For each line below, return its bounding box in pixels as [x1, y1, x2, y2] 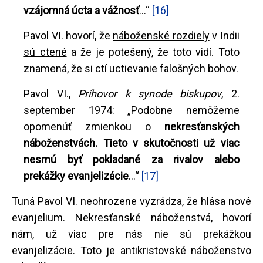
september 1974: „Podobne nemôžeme [23, 103, 240, 116]
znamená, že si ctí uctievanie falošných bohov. [23, 62, 239, 75]
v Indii [209, 29, 240, 42]
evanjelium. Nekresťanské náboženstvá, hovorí [12, 211, 251, 224]
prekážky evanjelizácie [23, 169, 129, 182]
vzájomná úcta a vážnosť [23, 4, 140, 16]
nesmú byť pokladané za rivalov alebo [23, 153, 240, 166]
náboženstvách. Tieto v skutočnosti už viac [23, 136, 240, 149]
